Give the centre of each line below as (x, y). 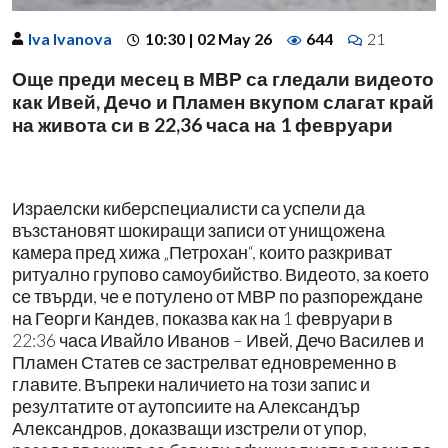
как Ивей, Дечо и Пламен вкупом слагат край (223, 101)
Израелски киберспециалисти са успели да (188, 208)
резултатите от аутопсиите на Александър (186, 406)
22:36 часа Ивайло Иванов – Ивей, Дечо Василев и (218, 340)
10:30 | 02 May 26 (208, 38)
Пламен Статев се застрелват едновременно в (204, 362)
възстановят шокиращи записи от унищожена (198, 230)
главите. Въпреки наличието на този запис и (191, 384)
